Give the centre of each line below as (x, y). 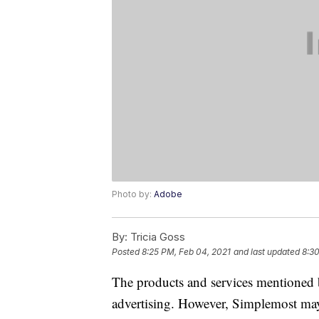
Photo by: (133, 194)
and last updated (267, 252)
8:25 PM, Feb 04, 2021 (186, 252)
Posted (127, 252)
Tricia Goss (156, 237)
